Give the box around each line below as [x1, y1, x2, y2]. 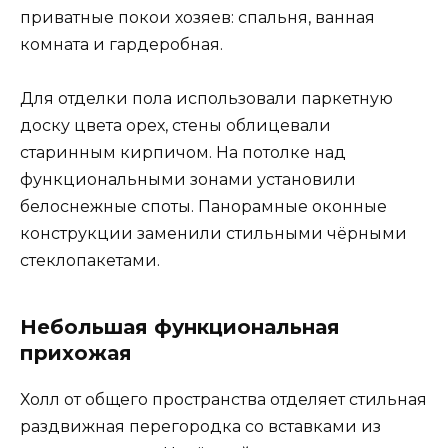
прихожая [20, 341, 132, 366]
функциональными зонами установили [20, 170, 356, 190]
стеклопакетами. [20, 251, 160, 271]
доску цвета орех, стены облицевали [20, 116, 331, 136]
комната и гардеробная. [20, 35, 223, 55]
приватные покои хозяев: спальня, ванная [20, 8, 375, 28]
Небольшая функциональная [20, 315, 340, 340]
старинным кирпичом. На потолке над [20, 143, 346, 163]
